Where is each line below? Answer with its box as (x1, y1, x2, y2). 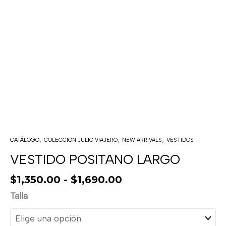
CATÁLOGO (10, 136, 39, 143)
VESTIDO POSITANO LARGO (10, 151, 180, 167)
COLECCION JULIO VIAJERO (44, 136, 118, 143)
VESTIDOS (166, 136, 194, 143)
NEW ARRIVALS (122, 136, 162, 143)
